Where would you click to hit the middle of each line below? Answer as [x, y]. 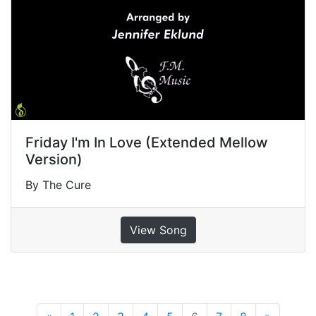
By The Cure [58, 185]
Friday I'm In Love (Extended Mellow [147, 143]
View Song [158, 230]
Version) [54, 160]
